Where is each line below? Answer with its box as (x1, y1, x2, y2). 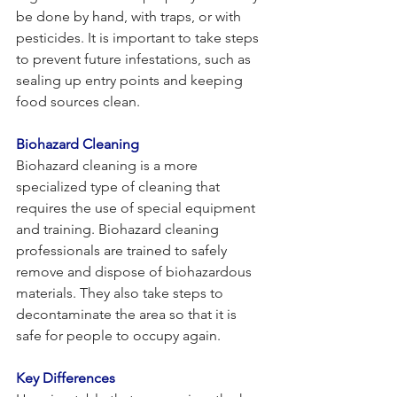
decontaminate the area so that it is (16, 305, 240, 323)
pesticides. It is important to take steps (16, 28, 262, 46)
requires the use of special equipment (16, 198, 259, 216)
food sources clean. (16, 92, 140, 110)
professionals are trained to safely (16, 241, 230, 259)
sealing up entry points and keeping (16, 71, 246, 89)
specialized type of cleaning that (16, 177, 223, 195)
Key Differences (16, 369, 115, 386)
